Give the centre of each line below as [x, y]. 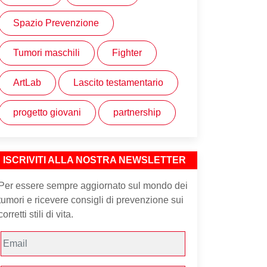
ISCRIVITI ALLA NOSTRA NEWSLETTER [94, 160]
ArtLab [27, 83]
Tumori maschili [46, 53]
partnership [137, 113]
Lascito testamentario [118, 83]
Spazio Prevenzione [56, 23]
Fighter [127, 53]
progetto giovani [47, 113]
